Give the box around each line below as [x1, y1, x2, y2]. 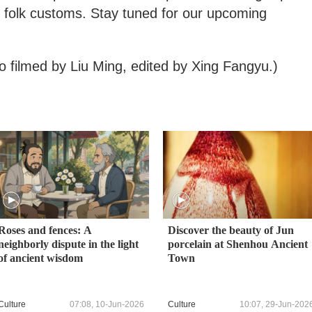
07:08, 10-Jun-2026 [70, 299, 144, 309]
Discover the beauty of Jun [168, 224, 294, 237]
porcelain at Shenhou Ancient [168, 238, 308, 251]
